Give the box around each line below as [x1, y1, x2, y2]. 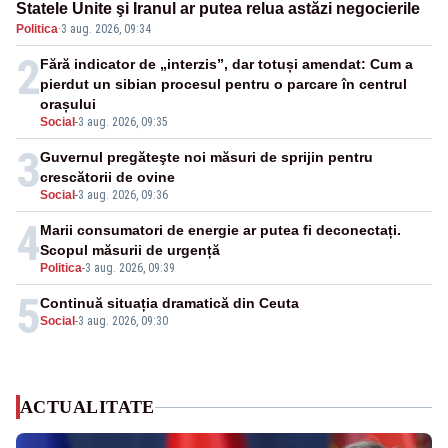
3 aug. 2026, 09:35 [78, 115, 168, 130]
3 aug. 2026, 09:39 [85, 261, 175, 276]
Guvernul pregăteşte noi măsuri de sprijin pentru [40, 149, 373, 166]
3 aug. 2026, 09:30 [78, 314, 168, 329]
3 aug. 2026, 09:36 [78, 188, 168, 203]
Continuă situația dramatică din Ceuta [40, 295, 299, 312]
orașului [40, 96, 96, 113]
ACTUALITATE [20, 397, 155, 418]
